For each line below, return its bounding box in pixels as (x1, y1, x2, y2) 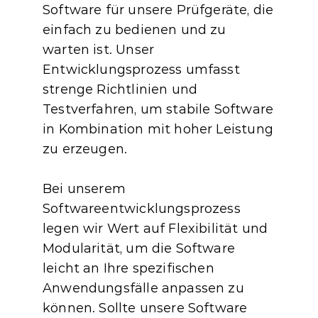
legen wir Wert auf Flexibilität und (43, 221, 268, 236)
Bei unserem (43, 181, 126, 197)
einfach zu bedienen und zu (43, 22, 226, 38)
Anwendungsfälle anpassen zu (43, 280, 244, 296)
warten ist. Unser (43, 42, 155, 57)
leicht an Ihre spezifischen (43, 261, 214, 276)
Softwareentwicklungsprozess (43, 201, 241, 216)
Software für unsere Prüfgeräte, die (43, 2, 274, 18)
